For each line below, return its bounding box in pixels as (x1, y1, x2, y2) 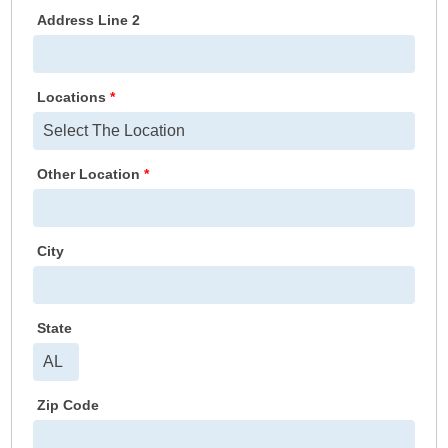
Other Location (37, 165, 145, 182)
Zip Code (37, 396, 100, 413)
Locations (37, 88, 111, 105)
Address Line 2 (37, 11, 141, 28)
